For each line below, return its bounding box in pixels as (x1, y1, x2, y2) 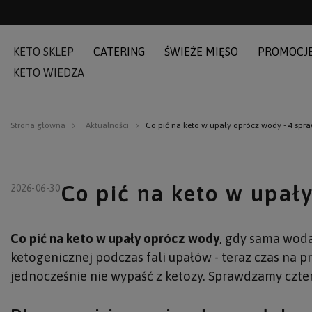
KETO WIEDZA (13, 65, 84, 79)
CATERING (93, 45, 145, 58)
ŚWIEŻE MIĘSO (164, 45, 238, 58)
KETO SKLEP (13, 45, 74, 58)
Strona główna (10, 120, 65, 130)
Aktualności (86, 120, 129, 130)
